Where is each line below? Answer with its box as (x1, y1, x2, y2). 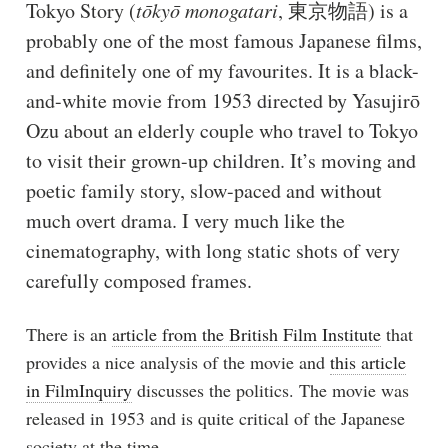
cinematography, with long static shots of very (25, 236, 400, 264)
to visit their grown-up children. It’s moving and (25, 146, 416, 174)
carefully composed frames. (25, 266, 252, 294)
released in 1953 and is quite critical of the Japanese (25, 405, 405, 430)
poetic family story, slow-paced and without (25, 176, 382, 204)
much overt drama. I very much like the (25, 206, 345, 234)
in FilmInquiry (25, 377, 132, 402)
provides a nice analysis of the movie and (25, 349, 330, 374)
